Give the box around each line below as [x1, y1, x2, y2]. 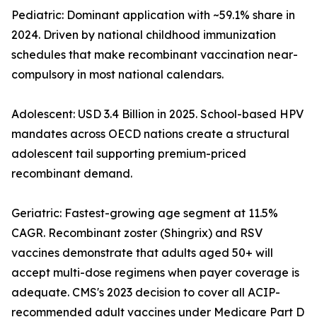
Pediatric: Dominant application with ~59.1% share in [11, 8, 295, 23]
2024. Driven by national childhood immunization [11, 28, 276, 42]
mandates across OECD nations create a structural [11, 127, 289, 142]
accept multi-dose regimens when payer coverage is [11, 265, 299, 280]
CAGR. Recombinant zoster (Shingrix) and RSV [11, 226, 263, 241]
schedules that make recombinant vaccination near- [11, 47, 298, 62]
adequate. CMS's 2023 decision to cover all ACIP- [11, 285, 280, 300]
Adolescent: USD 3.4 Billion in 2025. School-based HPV [11, 107, 304, 122]
